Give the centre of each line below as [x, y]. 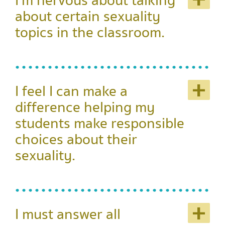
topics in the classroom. [90, 33]
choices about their [76, 140]
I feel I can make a [71, 91]
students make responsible [100, 124]
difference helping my [85, 107]
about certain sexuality [88, 17]
